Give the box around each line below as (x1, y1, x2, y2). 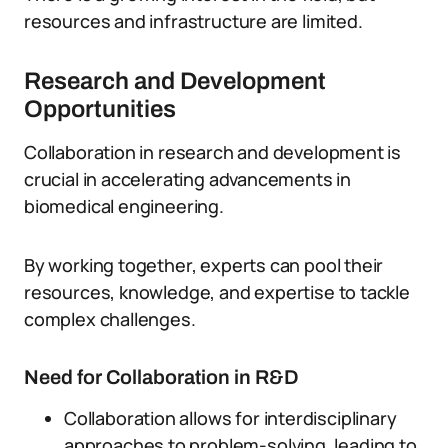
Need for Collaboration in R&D (24, 366, 299, 388)
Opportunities (24, 96, 176, 122)
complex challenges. (24, 307, 196, 331)
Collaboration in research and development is (24, 140, 402, 164)
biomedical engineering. (24, 194, 224, 218)
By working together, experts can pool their (24, 253, 384, 277)
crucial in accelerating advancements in (24, 167, 351, 191)
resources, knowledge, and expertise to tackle (24, 280, 410, 304)
